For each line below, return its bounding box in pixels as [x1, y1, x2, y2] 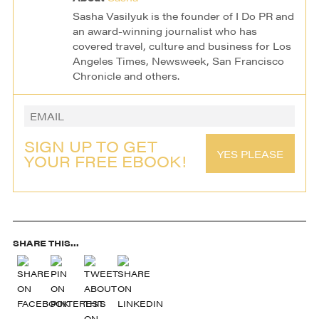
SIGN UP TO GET [23, 135, 157, 157]
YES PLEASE [217, 146, 284, 161]
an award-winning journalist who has [72, 23, 257, 38]
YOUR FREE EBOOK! [23, 150, 187, 172]
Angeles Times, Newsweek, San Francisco [72, 53, 284, 68]
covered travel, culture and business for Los [72, 38, 291, 53]
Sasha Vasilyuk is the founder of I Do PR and [72, 9, 294, 23]
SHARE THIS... [12, 236, 79, 250]
